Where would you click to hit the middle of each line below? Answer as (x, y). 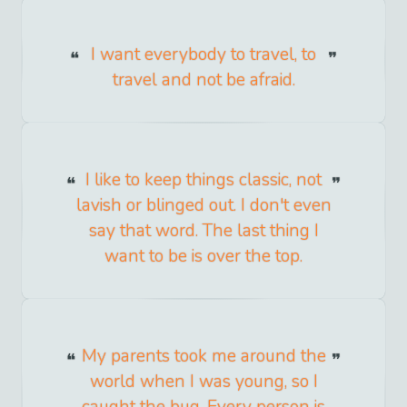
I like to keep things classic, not (203, 180)
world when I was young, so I (203, 382)
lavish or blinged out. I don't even (203, 206)
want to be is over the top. (203, 257)
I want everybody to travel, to (203, 55)
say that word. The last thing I (203, 231)
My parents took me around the (203, 357)
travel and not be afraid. (203, 80)
